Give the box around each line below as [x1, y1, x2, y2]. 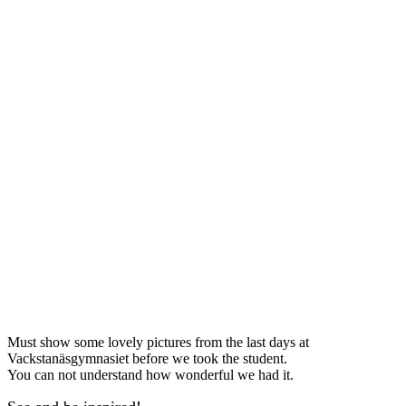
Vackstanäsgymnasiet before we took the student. [7, 350, 287, 366]
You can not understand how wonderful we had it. [7, 366, 294, 382]
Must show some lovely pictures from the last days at [7, 333, 309, 350]
